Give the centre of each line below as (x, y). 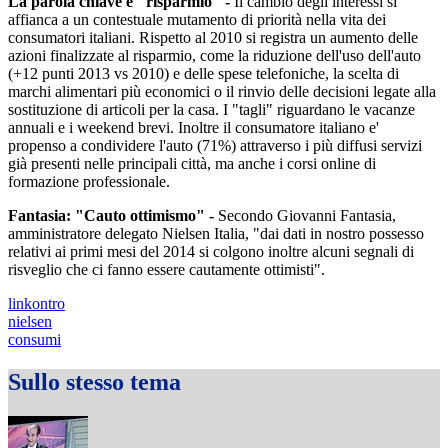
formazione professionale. (89, 181)
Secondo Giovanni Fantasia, (307, 215)
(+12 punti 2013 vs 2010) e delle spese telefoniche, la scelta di (203, 73)
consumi (34, 339)
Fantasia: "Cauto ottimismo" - (113, 215)
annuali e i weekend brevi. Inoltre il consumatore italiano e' (193, 127)
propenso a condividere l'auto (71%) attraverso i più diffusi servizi (215, 145)
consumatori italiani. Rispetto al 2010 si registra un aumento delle (213, 37)
